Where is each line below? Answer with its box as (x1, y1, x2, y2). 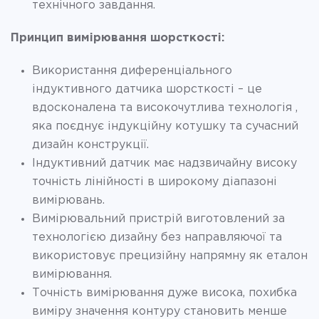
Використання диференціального (32, 65, 232, 76)
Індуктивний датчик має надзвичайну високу (32, 157, 297, 169)
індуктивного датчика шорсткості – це (32, 83, 262, 95)
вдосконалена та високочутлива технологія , (32, 102, 298, 113)
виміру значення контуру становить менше (32, 305, 287, 317)
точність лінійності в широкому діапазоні (32, 176, 277, 187)
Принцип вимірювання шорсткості (11, 32, 221, 43)
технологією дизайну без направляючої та (32, 231, 282, 243)
